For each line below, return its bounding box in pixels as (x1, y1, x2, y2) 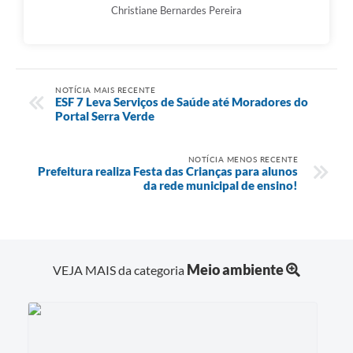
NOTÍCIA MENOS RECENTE (188, 154, 298, 164)
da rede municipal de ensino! (143, 177, 298, 192)
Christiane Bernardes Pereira (111, 4, 242, 17)
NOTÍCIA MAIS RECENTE (55, 84, 155, 95)
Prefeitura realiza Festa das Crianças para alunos (38, 163, 298, 178)
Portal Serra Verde (55, 108, 154, 123)
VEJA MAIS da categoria (53, 262, 187, 277)
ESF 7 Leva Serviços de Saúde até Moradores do (55, 94, 308, 109)
